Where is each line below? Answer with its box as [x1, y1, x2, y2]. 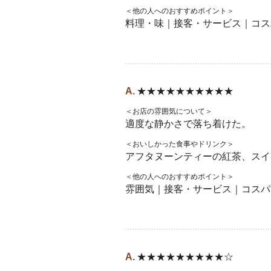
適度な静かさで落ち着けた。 [125, 119, 251, 129]
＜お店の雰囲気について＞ [125, 107, 212, 116]
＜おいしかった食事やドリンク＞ [125, 140, 234, 148]
